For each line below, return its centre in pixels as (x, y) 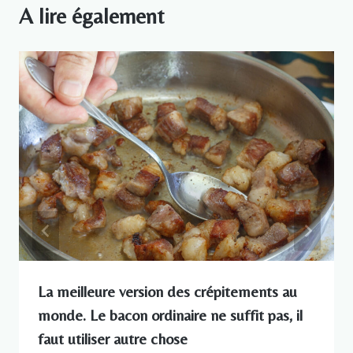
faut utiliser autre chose (113, 339)
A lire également (91, 15)
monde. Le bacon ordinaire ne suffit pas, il (170, 315)
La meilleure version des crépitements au (167, 292)
